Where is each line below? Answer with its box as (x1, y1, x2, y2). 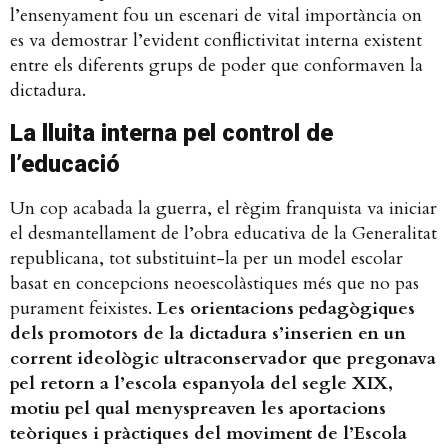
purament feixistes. (10, 295, 157, 321)
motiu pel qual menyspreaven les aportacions (10, 395, 386, 421)
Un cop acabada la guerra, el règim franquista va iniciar (10, 195, 437, 221)
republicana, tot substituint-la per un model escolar (10, 245, 403, 271)
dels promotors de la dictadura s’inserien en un (10, 320, 406, 346)
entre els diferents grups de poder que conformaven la (10, 53, 423, 79)
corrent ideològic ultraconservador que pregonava (10, 345, 436, 371)
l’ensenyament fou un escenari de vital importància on (10, 3, 422, 29)
